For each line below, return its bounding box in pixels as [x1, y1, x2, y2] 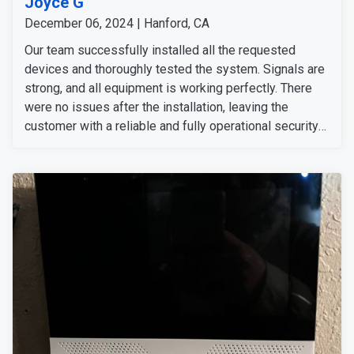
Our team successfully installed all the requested [24, 42, 296, 58]
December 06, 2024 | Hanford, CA [24, 15, 209, 31]
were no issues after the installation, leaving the [24, 99, 288, 115]
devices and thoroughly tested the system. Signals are [24, 61, 325, 77]
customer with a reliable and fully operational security [24, 118, 318, 134]
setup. [24, 137, 58, 153]
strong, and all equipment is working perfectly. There [24, 80, 312, 96]
